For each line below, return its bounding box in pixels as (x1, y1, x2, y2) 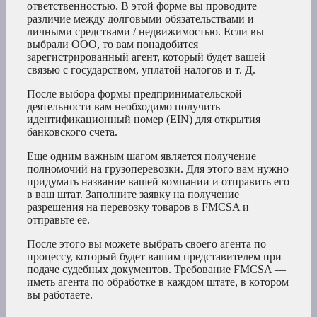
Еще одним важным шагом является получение (27, 150, 256, 163)
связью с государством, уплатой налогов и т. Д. (27, 64, 255, 76)
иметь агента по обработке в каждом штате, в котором (27, 276, 289, 289)
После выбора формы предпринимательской (27, 88, 242, 100)
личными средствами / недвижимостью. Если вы (27, 25, 264, 38)
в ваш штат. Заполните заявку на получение (27, 188, 239, 201)
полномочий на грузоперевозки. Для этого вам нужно (27, 163, 289, 175)
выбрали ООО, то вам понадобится (27, 38, 198, 51)
